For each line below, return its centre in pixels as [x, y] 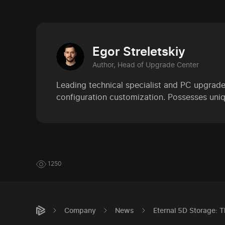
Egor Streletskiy [139, 51]
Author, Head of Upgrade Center [146, 65]
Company [80, 210]
